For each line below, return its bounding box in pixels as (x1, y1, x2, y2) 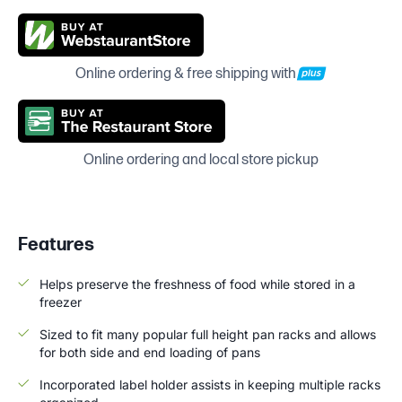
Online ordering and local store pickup (83, 151, 319, 169)
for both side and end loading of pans (39, 344, 260, 360)
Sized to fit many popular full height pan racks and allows (39, 326, 376, 342)
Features (18, 233, 94, 256)
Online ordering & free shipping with (75, 65, 296, 83)
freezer (39, 293, 82, 310)
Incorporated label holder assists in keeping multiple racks (39, 376, 380, 392)
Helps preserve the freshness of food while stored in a (39, 275, 355, 292)
